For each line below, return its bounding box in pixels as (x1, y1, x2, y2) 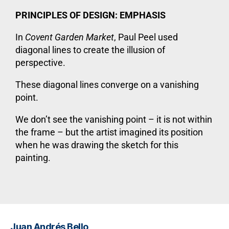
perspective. (15, 57, 65, 68)
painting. (15, 152, 51, 163)
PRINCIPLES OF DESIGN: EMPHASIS (15, 9, 166, 20)
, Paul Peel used (114, 31, 178, 42)
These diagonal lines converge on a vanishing (15, 79, 199, 90)
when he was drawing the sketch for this (15, 139, 178, 150)
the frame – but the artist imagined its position (15, 126, 203, 138)
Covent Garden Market (25, 31, 114, 42)
